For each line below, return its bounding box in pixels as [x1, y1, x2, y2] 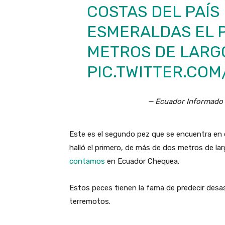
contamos [69, 157, 105, 166]
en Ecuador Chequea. [105, 157, 179, 166]
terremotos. [69, 197, 113, 206]
